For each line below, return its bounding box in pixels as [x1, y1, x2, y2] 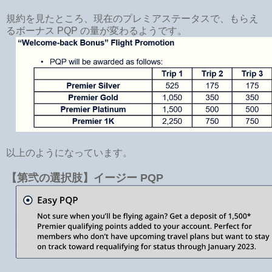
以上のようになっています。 [6, 147, 132, 158]
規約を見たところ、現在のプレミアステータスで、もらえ [6, 13, 259, 24]
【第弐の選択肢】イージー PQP [6, 171, 163, 184]
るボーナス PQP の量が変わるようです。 [6, 25, 187, 36]
